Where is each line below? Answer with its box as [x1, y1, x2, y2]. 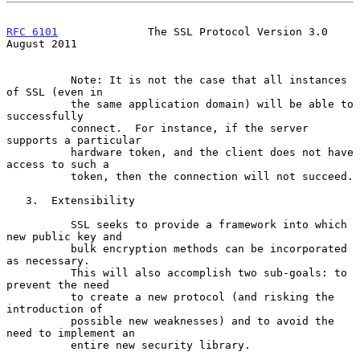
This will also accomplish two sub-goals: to [6, 266, 71, 279]
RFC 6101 [6, 25, 58, 38]
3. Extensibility [6, 194, 26, 207]
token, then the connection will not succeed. [6, 170, 71, 182]
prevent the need [6, 278, 109, 291]
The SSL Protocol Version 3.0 [58, 25, 328, 38]
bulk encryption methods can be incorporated [6, 242, 71, 255]
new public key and [6, 230, 122, 243]
